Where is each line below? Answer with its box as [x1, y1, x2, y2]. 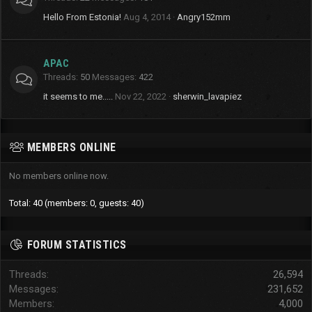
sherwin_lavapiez [173, 91, 242, 102]
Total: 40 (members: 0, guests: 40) [9, 198, 144, 208]
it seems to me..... [43, 91, 113, 102]
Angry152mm [177, 12, 231, 22]
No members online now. [9, 171, 109, 181]
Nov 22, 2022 [115, 91, 166, 102]
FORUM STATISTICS [26, 238, 127, 251]
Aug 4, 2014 [123, 12, 171, 22]
